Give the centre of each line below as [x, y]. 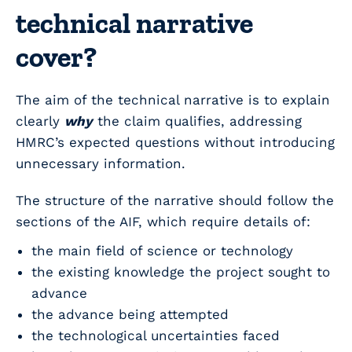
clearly [40, 121]
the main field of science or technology [162, 251]
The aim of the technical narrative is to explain [173, 100]
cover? [56, 57]
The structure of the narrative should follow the [175, 201]
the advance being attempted [130, 315]
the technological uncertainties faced [156, 336]
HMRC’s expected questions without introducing [175, 143]
